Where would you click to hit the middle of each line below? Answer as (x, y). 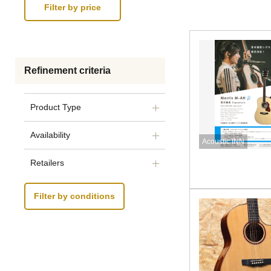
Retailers (47, 163)
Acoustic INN (223, 142)
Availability (50, 135)
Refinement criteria (67, 70)
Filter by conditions (74, 196)
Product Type (56, 107)
